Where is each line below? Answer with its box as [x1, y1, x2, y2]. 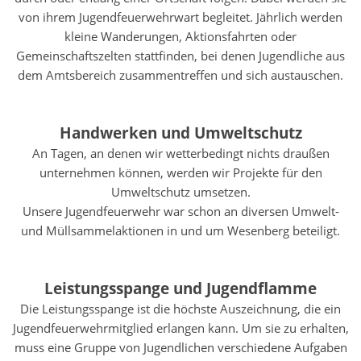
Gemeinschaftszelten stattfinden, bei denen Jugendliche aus [16, 48, 345, 64]
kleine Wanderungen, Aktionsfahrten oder [64, 28, 297, 44]
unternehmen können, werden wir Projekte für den [39, 164, 322, 180]
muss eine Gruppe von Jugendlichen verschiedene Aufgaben [14, 339, 347, 355]
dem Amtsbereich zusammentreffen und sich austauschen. [18, 67, 343, 83]
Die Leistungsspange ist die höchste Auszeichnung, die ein [20, 301, 341, 317]
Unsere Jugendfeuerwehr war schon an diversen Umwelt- [22, 203, 339, 219]
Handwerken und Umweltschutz [59, 122, 302, 143]
